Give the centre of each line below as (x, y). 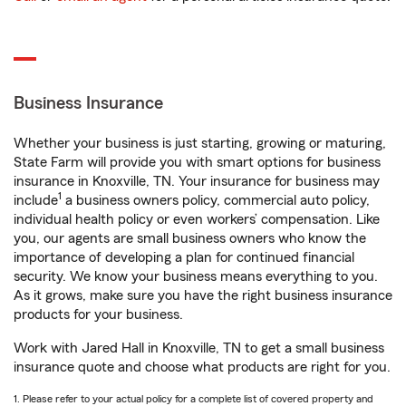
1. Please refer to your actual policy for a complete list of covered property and (193, 399)
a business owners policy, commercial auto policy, (216, 200)
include (36, 200)
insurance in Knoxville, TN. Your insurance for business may (197, 181)
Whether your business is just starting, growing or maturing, (200, 143)
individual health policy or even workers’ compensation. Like (197, 219)
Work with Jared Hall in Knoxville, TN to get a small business (199, 348)
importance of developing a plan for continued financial (184, 257)
